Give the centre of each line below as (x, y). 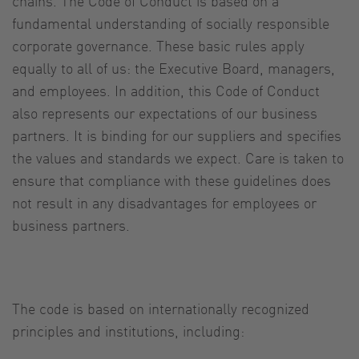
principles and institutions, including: (128, 330)
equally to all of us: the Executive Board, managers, (173, 67)
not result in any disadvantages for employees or (164, 202)
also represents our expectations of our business (165, 112)
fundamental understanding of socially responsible (171, 22)
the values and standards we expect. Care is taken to (178, 157)
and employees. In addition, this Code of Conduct (166, 90)
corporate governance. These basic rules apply (158, 45)
